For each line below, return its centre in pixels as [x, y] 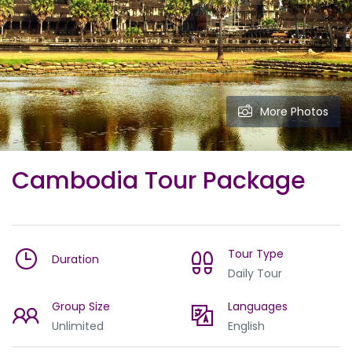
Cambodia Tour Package [159, 181]
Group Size [81, 306]
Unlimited [78, 326]
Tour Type [256, 254]
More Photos [294, 112]
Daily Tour [255, 273]
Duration [75, 259]
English [246, 326]
